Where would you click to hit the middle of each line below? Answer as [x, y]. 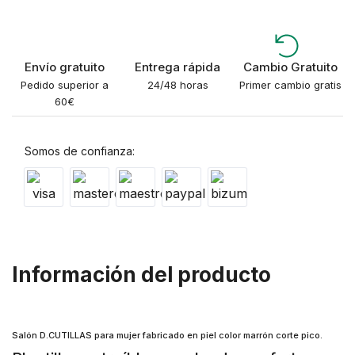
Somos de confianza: [80, 151]
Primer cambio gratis [291, 85]
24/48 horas [177, 85]
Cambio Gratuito [291, 67]
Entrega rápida [177, 67]
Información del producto [141, 275]
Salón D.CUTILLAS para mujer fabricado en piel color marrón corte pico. [167, 335]
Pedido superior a [64, 85]
